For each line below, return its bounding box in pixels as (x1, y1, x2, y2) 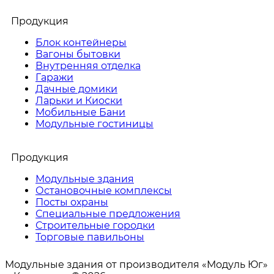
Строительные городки (35, 219, 155, 231)
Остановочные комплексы (35, 184, 172, 196)
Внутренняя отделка (35, 59, 141, 72)
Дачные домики (35, 83, 117, 95)
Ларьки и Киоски (35, 94, 122, 106)
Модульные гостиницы (35, 117, 154, 130)
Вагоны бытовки (35, 48, 120, 60)
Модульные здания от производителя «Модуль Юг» (5, 258, 268, 270)
